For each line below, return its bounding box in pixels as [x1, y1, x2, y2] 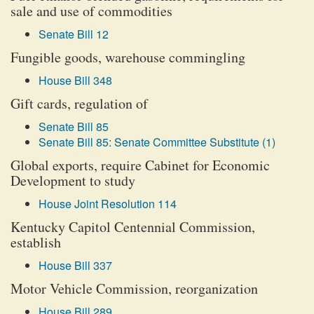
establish [11, 233, 61, 252]
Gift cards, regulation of [11, 94, 148, 113]
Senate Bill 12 [39, 26, 109, 42]
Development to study [11, 171, 135, 190]
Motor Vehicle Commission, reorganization [11, 279, 258, 298]
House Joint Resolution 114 [39, 196, 177, 212]
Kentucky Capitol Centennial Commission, [11, 217, 255, 236]
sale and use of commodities [11, 1, 172, 20]
